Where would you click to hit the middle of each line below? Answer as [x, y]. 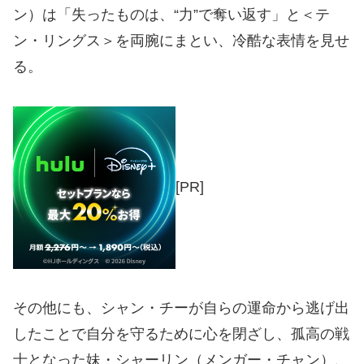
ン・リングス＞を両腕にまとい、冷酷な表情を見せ [181, 41]
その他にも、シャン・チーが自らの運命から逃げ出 [181, 308]
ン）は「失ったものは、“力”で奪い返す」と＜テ [171, 15]
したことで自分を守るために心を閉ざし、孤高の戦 [181, 334]
